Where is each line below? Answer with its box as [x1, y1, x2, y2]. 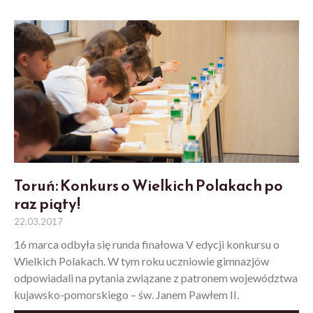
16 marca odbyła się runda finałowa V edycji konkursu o [14, 238, 279, 252]
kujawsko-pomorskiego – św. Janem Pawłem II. [14, 288, 239, 302]
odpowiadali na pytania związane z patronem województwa [14, 271, 298, 285]
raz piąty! [14, 192, 80, 216]
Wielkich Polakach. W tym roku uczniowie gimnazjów [14, 254, 269, 268]
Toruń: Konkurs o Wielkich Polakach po [14, 174, 283, 198]
